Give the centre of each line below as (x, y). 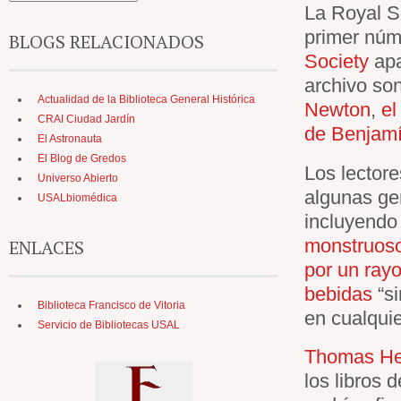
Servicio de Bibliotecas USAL (109, 325)
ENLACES (47, 247)
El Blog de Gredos (82, 158)
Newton (337, 109)
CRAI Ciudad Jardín (86, 119)
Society (337, 61)
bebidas (338, 294)
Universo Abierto (78, 178)
